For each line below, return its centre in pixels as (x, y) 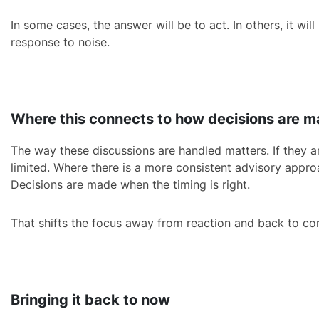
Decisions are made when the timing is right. (130, 184)
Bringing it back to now (90, 300)
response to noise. (60, 42)
